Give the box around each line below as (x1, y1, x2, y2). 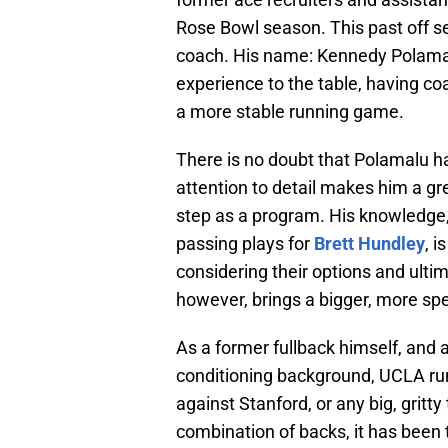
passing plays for (176, 233, 314, 255)
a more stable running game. (176, 101, 404, 123)
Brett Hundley (314, 233, 425, 255)
